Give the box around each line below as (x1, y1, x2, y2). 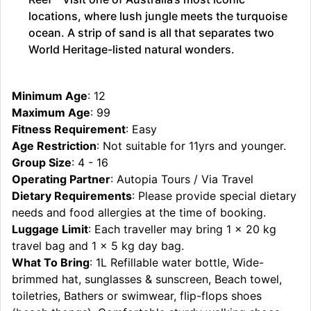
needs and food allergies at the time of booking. (12, 205, 266, 220)
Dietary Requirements (12, 189, 132, 203)
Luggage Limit (12, 222, 88, 237)
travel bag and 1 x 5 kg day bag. (12, 239, 184, 253)
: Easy (126, 122, 157, 137)
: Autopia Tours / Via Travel (110, 172, 253, 187)
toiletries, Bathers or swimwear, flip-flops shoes (12, 289, 262, 303)
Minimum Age (12, 89, 87, 103)
